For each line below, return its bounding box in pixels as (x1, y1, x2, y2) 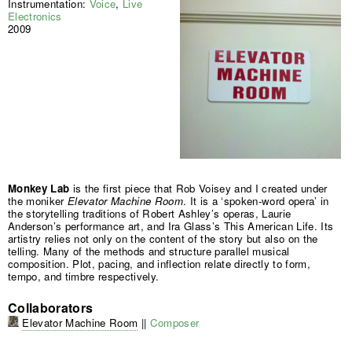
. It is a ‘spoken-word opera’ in (183, 193, 329, 209)
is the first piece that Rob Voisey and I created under (69, 181, 328, 196)
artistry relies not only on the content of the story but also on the (8, 231, 318, 247)
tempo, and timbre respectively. (8, 269, 159, 284)
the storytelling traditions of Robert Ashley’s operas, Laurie (8, 206, 291, 222)
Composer (149, 315, 200, 331)
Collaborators (8, 299, 93, 317)
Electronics (8, 9, 62, 24)
